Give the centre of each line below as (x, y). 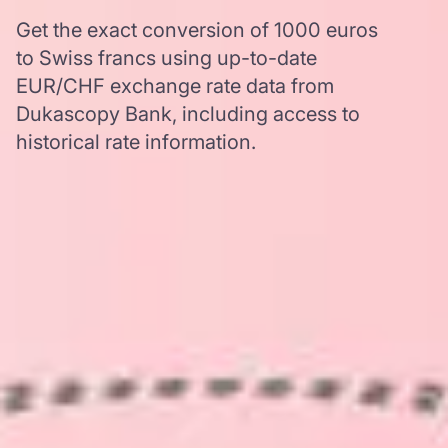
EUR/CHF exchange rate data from (175, 86)
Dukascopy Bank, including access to (188, 114)
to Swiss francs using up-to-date (166, 58)
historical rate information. (136, 142)
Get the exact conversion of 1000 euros (197, 30)
